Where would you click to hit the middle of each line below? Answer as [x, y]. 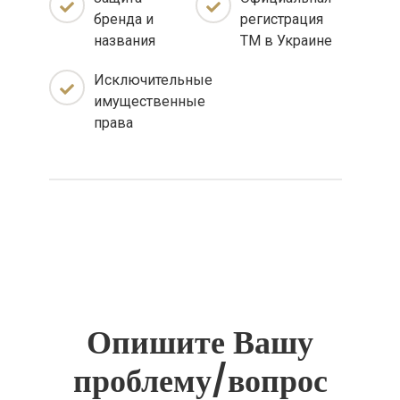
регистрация [282, 19]
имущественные [150, 101]
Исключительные [153, 80]
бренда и [124, 19]
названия [125, 41]
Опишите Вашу [200, 342]
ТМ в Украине [286, 41]
